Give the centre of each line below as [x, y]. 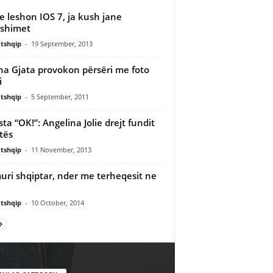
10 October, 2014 [57, 202]
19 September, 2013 [62, 43]
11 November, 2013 [61, 149]
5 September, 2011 [60, 96]
